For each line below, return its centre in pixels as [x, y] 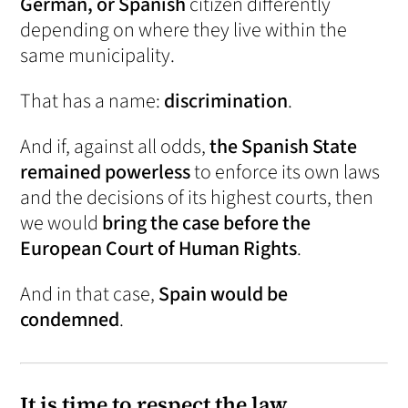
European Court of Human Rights [159, 249]
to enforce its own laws [286, 173]
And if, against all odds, [115, 147]
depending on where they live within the [184, 31]
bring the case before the [207, 224]
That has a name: [92, 102]
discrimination [226, 102]
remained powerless [106, 173]
